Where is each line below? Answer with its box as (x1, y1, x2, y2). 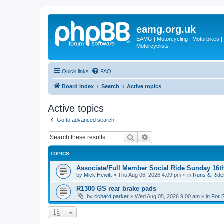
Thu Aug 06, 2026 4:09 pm (118, 172, 181, 178)
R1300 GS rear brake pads (76, 185, 156, 192)
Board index (62, 83, 94, 89)
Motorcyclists (136, 43, 169, 49)
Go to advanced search (57, 116, 114, 123)
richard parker (94, 193, 129, 199)
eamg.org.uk (136, 24, 196, 35)
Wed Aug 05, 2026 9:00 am (135, 193, 200, 199)
